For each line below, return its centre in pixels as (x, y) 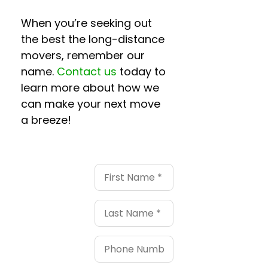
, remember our (103, 55)
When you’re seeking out (86, 23)
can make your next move (91, 104)
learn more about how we (90, 88)
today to (141, 71)
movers (41, 55)
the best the (53, 39)
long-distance (125, 39)
